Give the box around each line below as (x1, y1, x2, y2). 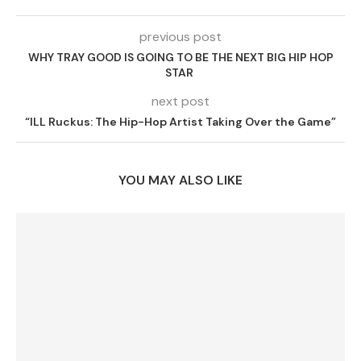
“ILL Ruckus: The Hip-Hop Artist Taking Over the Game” (25, 114, 336, 129)
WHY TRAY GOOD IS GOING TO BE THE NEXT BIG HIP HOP (27, 50, 334, 64)
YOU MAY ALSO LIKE (118, 172, 243, 189)
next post (151, 93, 210, 110)
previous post (139, 28, 222, 45)
